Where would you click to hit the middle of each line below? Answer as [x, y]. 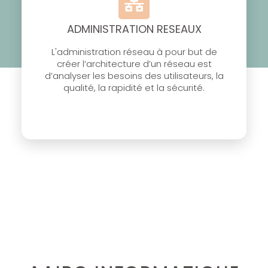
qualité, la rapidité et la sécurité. [134, 88]
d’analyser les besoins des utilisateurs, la [134, 76]
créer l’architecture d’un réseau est [134, 64]
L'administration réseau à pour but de [134, 52]
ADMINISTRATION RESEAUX [134, 29]
